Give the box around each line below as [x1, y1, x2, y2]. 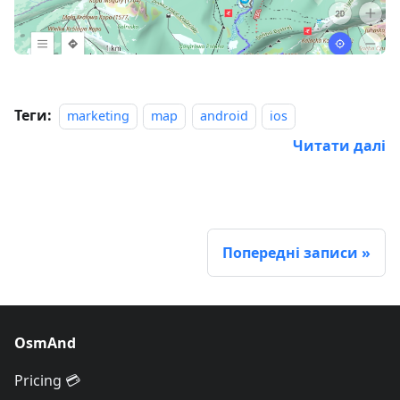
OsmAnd [14, 333, 76, 354]
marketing [67, 107, 129, 125]
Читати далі [293, 136, 386, 156]
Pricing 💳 [14, 371, 80, 391]
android [199, 107, 248, 125]
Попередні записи [222, 243, 358, 263]
